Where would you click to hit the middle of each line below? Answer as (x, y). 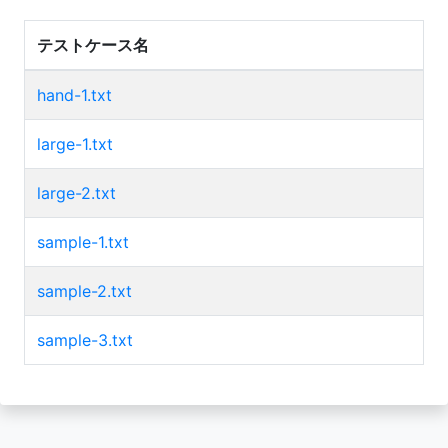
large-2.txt (76, 192)
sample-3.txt (85, 339)
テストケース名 (93, 44)
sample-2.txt (84, 290)
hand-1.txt (74, 94)
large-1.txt (75, 143)
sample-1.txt (83, 241)
